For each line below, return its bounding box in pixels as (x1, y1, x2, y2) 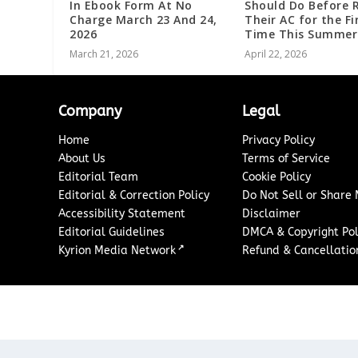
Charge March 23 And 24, (70, 11, 217, 27)
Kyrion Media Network (58, 243, 177, 257)
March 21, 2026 (70, 46, 139, 61)
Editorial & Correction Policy (58, 188, 210, 202)
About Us (58, 151, 106, 165)
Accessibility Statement (58, 206, 186, 221)
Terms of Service (242, 151, 331, 165)
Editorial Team (58, 169, 139, 184)
